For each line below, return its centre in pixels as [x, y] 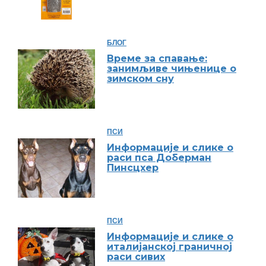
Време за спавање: [157, 58]
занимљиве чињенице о [172, 69]
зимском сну [140, 79]
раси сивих [136, 257]
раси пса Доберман [159, 158]
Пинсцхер [133, 168]
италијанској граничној [170, 247]
